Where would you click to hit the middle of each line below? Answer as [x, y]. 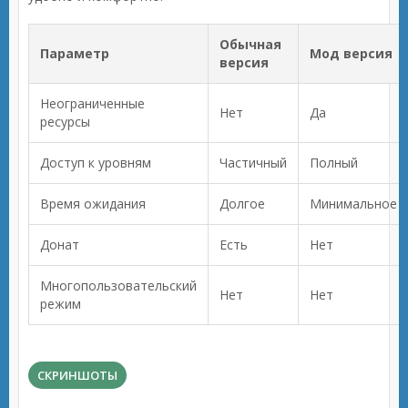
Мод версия [351, 53]
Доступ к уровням [96, 163]
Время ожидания [93, 204]
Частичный [253, 163]
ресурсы [65, 122]
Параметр [75, 53]
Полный [334, 163]
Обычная [250, 44]
